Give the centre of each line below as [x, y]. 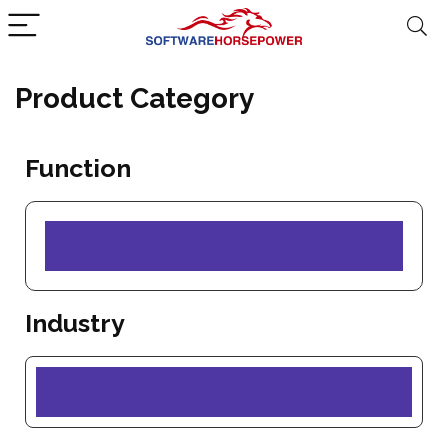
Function [78, 168]
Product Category [134, 98]
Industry [75, 323]
